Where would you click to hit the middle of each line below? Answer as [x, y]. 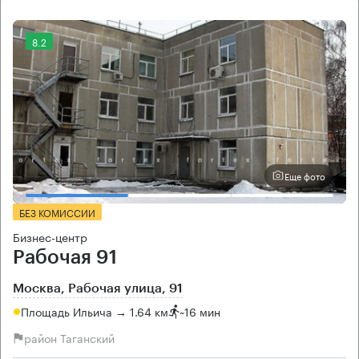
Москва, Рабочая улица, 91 [98, 288]
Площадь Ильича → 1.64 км [95, 311]
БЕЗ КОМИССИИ [57, 212]
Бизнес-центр [50, 236]
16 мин [202, 311]
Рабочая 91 [65, 257]
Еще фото [305, 176]
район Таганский [69, 338]
